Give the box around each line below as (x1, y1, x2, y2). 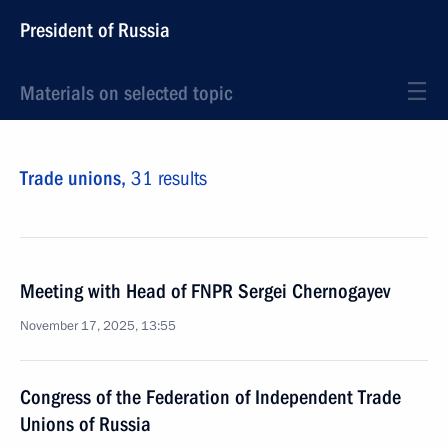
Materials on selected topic (20, 81, 232, 105)
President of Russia (20, 18, 170, 42)
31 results (131, 166, 207, 190)
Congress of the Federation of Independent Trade (20, 385, 401, 409)
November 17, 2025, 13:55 (20, 317, 176, 335)
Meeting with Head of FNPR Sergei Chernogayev (20, 279, 390, 303)
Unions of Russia (20, 412, 151, 436)
